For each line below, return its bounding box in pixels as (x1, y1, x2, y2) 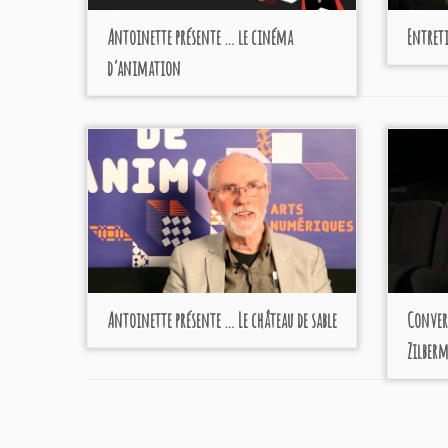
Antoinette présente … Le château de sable (106, 308, 337, 333)
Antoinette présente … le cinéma (106, 25, 293, 50)
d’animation (106, 56, 181, 81)
